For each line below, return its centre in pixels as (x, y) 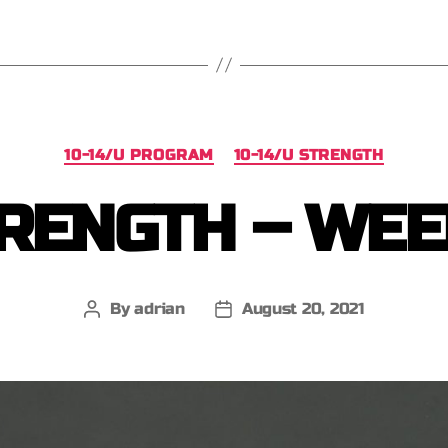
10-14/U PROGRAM (139, 154)
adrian (159, 308)
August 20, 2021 (302, 308)
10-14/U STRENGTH (308, 154)
